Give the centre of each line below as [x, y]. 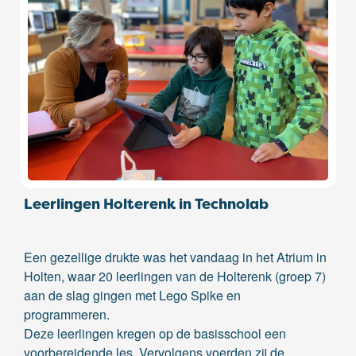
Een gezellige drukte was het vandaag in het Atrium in [175, 257]
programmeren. [68, 314]
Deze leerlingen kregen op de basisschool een [155, 333]
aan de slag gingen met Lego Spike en [132, 295]
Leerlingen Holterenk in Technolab [146, 204]
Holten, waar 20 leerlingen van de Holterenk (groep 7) [175, 276]
